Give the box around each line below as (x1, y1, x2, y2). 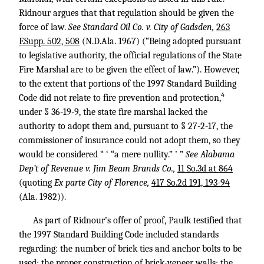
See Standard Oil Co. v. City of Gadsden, (68, 22, 216, 32)
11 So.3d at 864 (177, 163, 233, 174)
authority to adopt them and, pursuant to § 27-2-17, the (19, 121, 233, 131)
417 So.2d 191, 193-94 (151, 177, 230, 188)
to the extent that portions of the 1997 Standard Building (19, 78, 236, 89)
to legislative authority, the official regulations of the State (19, 50, 242, 61)
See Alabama (186, 149, 235, 160)
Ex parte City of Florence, (54, 177, 151, 188)
